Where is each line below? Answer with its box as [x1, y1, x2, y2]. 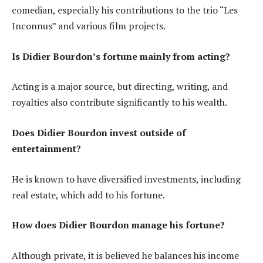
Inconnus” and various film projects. [12, 19, 166, 33]
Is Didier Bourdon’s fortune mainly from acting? [12, 49, 230, 63]
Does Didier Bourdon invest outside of [12, 126, 186, 140]
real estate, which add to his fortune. [12, 188, 165, 201]
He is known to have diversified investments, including [12, 172, 241, 186]
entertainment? [12, 142, 81, 156]
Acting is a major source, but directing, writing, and [12, 80, 228, 93]
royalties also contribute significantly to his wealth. [12, 96, 227, 109]
